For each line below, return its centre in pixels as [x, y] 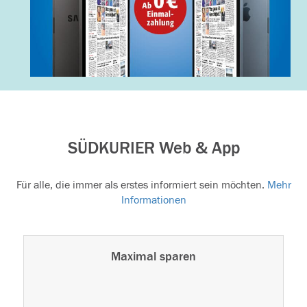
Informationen [153, 200]
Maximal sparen [153, 257]
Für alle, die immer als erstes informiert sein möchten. [142, 185]
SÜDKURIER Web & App [153, 149]
